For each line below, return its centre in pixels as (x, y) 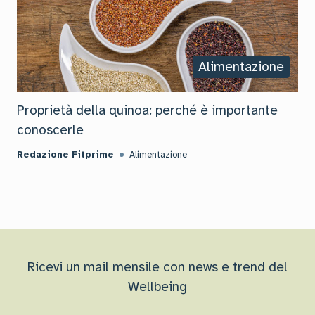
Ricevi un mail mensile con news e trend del (157, 267)
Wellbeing (157, 287)
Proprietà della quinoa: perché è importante (147, 110)
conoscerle (50, 130)
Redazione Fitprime (65, 154)
